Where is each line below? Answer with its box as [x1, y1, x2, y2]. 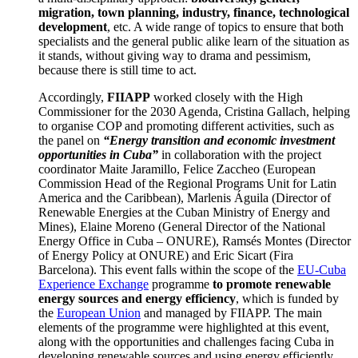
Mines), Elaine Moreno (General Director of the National [38, 219, 325, 233]
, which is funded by [236, 291, 339, 305]
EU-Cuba [297, 262, 346, 276]
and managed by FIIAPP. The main [141, 305, 322, 320]
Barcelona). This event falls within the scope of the [38, 262, 297, 276]
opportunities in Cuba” [38, 147, 158, 161]
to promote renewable [213, 276, 331, 291]
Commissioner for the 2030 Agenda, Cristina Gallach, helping [38, 104, 350, 118]
